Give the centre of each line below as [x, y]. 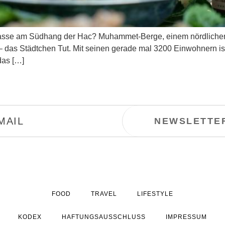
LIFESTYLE [155, 194]
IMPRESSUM [186, 217]
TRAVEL [104, 194]
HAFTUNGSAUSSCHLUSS [104, 217]
